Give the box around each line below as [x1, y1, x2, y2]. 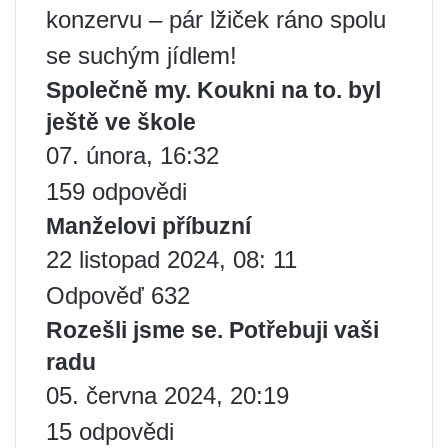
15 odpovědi [46, 418, 174, 446]
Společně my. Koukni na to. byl [46, 77, 381, 104]
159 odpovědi [46, 178, 187, 206]
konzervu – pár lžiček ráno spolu [46, 6, 386, 34]
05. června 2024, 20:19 [46, 382, 289, 410]
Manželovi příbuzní [46, 213, 251, 240]
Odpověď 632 [46, 282, 190, 310]
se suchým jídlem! [46, 42, 237, 70]
